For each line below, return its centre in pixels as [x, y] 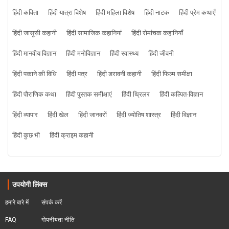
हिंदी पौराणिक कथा [34, 95]
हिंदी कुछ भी [26, 136]
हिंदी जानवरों [93, 115]
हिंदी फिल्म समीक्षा [172, 74]
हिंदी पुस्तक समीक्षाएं [89, 95]
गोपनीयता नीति [58, 220]
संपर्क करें [52, 203]
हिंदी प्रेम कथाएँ [197, 13]
